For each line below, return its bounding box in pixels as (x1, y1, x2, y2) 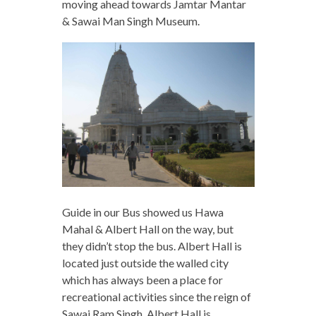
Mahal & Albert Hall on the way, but (61, 222, 233, 236)
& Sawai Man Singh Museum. (61, 14, 200, 28)
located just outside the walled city (61, 256, 229, 270)
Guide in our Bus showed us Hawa (61, 205, 224, 219)
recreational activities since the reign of (61, 290, 251, 304)
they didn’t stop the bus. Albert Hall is (61, 239, 242, 253)
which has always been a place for (61, 273, 223, 287)
